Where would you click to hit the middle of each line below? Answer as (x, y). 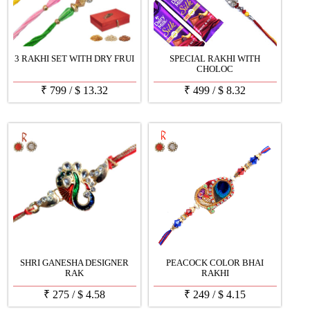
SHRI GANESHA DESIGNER (75, 263)
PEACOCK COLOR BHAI (215, 263)
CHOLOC (215, 70)
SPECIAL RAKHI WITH (215, 59)
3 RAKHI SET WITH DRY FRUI (75, 59)
